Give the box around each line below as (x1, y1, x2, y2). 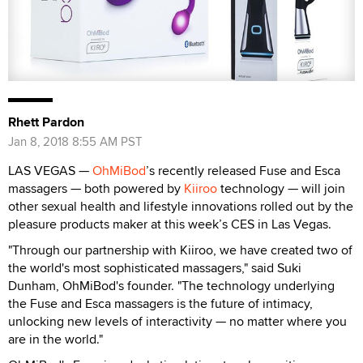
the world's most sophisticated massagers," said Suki (8, 258, 301, 278)
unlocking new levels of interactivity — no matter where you (8, 312, 347, 331)
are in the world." (8, 330, 103, 349)
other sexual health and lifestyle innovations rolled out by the (8, 197, 353, 216)
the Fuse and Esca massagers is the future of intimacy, (8, 294, 313, 314)
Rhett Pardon (8, 113, 84, 132)
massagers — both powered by (8, 179, 184, 199)
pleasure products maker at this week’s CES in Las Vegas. (8, 215, 331, 234)
